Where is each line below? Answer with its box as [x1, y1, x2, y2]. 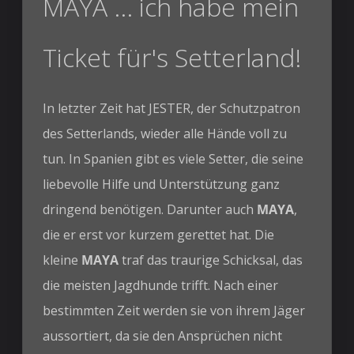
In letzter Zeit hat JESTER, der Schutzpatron [43, 100, 301, 118]
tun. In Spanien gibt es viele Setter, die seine [43, 150, 304, 168]
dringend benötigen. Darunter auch [43, 201, 258, 219]
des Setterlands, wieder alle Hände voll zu [43, 125, 288, 143]
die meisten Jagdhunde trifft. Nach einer [43, 277, 279, 295]
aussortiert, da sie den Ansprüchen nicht [43, 327, 283, 345]
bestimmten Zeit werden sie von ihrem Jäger [43, 302, 306, 320]
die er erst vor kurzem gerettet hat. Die [43, 226, 275, 244]
